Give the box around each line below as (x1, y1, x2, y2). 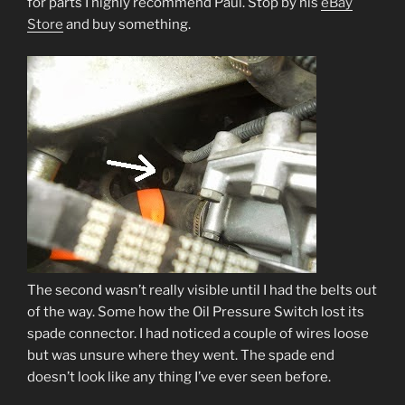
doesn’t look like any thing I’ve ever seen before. (27, 368, 331, 385)
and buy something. (63, 16, 191, 33)
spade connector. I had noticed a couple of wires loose (27, 325, 369, 342)
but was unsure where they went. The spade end (27, 346, 334, 363)
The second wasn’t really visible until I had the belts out (27, 281, 377, 298)
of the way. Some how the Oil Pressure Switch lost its (27, 303, 364, 320)
